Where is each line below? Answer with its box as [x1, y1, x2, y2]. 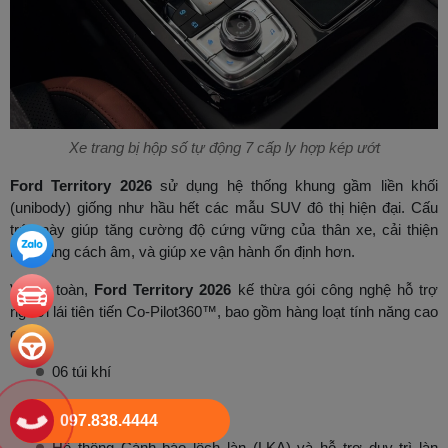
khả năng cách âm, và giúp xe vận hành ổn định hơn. [10, 243, 355, 261]
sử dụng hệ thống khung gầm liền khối [151, 177, 439, 195]
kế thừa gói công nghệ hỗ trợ [231, 281, 439, 299]
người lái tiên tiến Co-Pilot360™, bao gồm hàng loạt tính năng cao [10, 303, 438, 321]
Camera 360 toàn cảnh [52, 401, 201, 419]
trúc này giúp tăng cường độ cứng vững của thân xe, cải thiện [10, 221, 438, 239]
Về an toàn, [10, 281, 95, 299]
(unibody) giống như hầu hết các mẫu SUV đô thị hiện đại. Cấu [10, 199, 438, 217]
